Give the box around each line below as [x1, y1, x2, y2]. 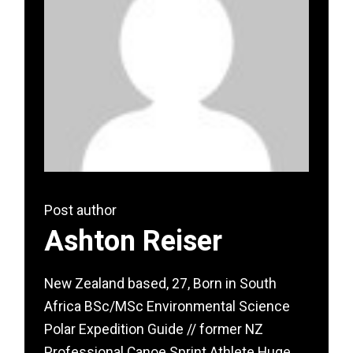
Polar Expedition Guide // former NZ [44, 319, 264, 340]
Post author [44, 200, 117, 221]
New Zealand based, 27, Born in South [44, 273, 277, 294]
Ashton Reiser [44, 220, 223, 262]
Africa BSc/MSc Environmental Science [44, 296, 291, 317]
